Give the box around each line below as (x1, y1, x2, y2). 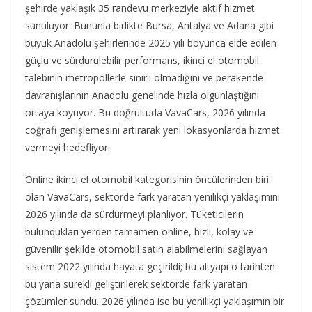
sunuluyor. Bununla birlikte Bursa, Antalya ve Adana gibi (25, 19, 274, 33)
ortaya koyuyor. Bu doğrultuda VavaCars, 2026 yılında (25, 106, 265, 120)
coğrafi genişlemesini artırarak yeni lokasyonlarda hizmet (25, 123, 280, 137)
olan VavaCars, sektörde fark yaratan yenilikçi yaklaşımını (25, 190, 280, 204)
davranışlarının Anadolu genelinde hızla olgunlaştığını (25, 88, 259, 102)
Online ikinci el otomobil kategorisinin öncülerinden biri (25, 173, 269, 187)
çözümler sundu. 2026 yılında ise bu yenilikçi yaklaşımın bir (25, 295, 284, 309)
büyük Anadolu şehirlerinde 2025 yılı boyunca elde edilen (25, 36, 276, 50)
